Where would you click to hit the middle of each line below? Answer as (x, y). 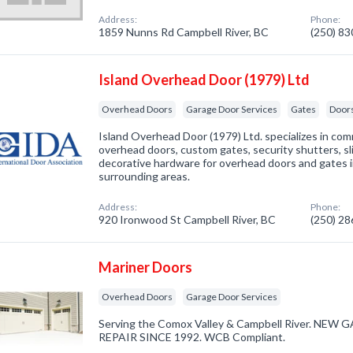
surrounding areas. (145, 176)
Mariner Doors (146, 267)
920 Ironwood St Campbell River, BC (188, 219)
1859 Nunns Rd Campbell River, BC (184, 32)
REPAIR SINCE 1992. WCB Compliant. (192, 337)
